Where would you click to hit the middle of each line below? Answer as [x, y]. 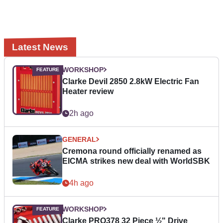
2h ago [81, 113]
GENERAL [79, 139]
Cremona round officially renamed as [132, 151]
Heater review [88, 91]
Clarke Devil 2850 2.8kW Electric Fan [131, 81]
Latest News [40, 47]
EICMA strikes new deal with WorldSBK [136, 161]
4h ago [81, 183]
